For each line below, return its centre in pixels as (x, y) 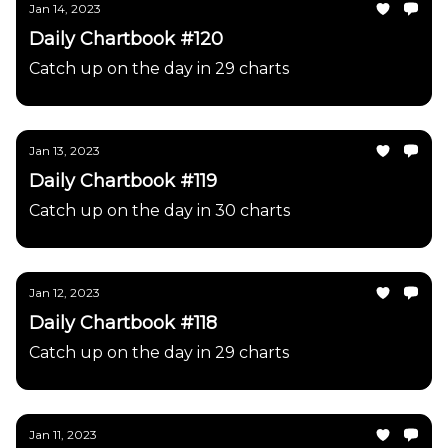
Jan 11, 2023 (63, 434)
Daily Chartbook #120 (126, 39)
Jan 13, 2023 (64, 150)
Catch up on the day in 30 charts (159, 210)
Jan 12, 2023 (64, 292)
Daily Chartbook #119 (123, 181)
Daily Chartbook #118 (123, 323)
